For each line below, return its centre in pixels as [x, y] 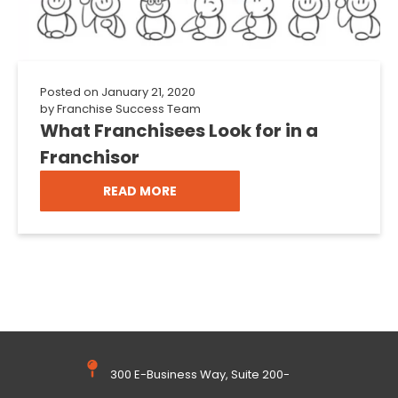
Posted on [69, 92]
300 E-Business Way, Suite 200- [199, 375]
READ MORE [140, 191]
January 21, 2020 [148, 92]
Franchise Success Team [127, 109]
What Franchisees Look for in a [179, 131]
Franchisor [90, 157]
